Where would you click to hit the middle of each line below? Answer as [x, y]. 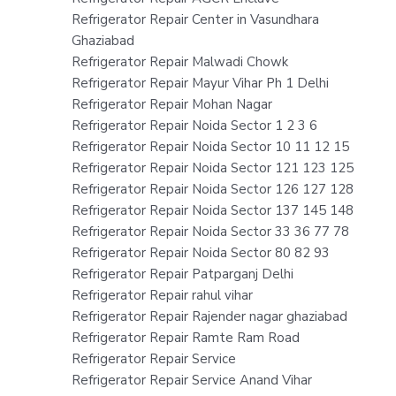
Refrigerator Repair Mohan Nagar [171, 104]
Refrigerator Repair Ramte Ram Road [185, 337]
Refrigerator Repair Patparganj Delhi [182, 274]
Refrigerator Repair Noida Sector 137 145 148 [212, 210]
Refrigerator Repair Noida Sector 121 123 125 [212, 168]
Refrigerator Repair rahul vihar [162, 295]
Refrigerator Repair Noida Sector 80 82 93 [200, 252]
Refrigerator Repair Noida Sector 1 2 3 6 [194, 125]
